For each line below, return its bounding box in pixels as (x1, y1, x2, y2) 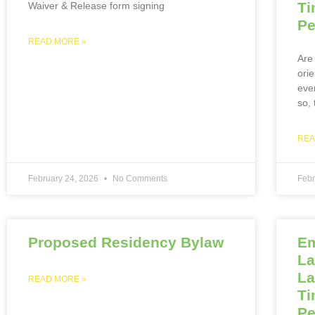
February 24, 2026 (28, 173, 101, 184)
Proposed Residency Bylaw (28, 233, 224, 250)
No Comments (110, 173, 167, 184)
